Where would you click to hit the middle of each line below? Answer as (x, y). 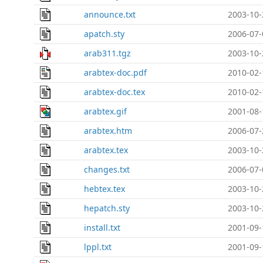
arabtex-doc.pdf (115, 73)
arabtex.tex (106, 150)
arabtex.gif (105, 111)
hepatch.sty (107, 208)
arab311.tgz (107, 53)
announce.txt (110, 14)
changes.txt (107, 169)
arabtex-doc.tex (114, 92)
